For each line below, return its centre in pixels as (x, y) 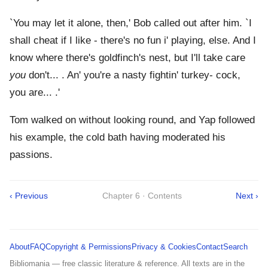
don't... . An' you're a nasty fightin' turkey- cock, (133, 75)
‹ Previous (29, 196)
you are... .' (35, 93)
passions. (31, 155)
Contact (210, 247)
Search (235, 247)
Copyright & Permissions (89, 247)
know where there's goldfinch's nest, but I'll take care (127, 58)
